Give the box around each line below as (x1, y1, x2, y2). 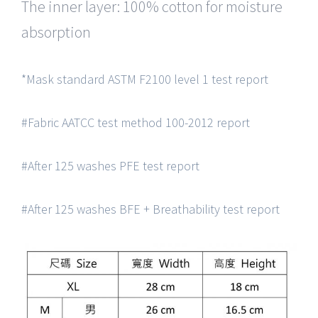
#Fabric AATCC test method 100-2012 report (21, 114, 250, 131)
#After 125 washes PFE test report (21, 158, 199, 174)
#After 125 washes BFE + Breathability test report (21, 201, 280, 217)
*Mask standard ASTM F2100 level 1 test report (21, 71, 268, 87)
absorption (21, 22, 91, 42)
